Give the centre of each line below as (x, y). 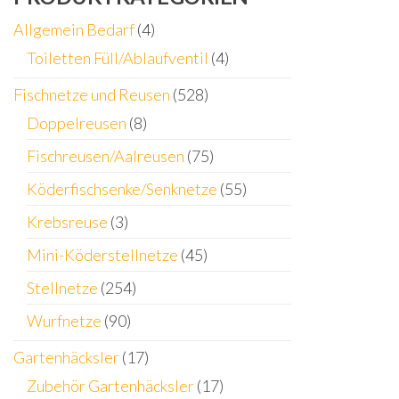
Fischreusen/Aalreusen (106, 156)
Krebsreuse (67, 222)
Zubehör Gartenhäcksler (110, 386)
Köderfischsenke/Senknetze (122, 189)
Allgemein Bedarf (74, 29)
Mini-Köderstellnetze (102, 255)
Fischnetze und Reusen (92, 94)
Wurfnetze (64, 321)
